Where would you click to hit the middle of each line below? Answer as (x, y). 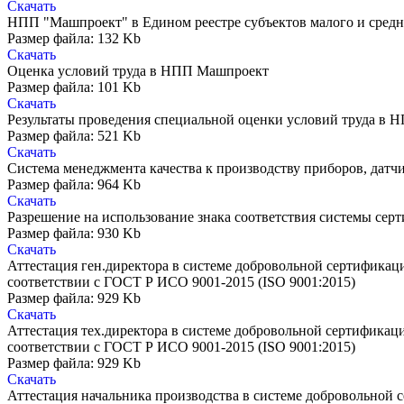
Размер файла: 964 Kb (74, 185)
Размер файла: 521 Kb (74, 136)
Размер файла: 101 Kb (74, 87)
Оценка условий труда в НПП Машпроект (138, 71)
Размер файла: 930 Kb (74, 234)
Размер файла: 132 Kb (74, 39)
